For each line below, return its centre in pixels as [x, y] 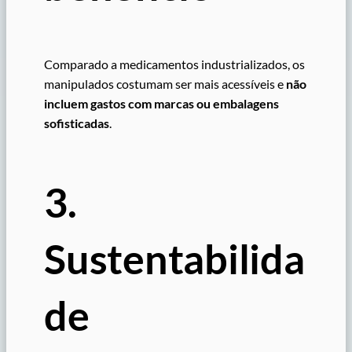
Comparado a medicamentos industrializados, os [174, 64]
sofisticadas [77, 123]
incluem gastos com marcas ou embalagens [161, 104]
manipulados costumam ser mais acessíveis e [165, 84]
